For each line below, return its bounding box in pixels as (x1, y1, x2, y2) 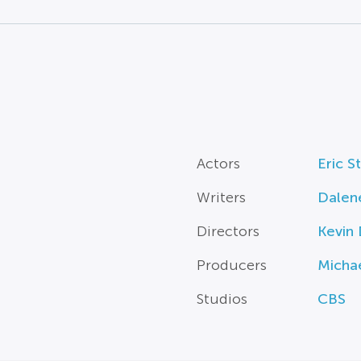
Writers (196, 189, 246, 206)
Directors (196, 223, 259, 240)
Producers (196, 257, 267, 274)
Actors (196, 156, 240, 172)
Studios (196, 291, 247, 308)
